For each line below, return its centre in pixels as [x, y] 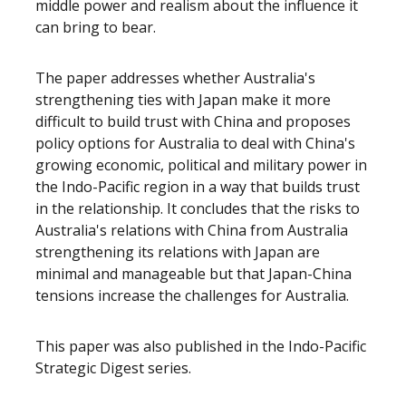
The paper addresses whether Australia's [175, 78]
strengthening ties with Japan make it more [183, 100]
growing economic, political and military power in [201, 165]
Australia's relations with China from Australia [192, 230]
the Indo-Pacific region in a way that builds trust [198, 187]
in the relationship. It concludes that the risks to [198, 208]
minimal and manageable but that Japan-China [193, 274]
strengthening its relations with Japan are [178, 252]
